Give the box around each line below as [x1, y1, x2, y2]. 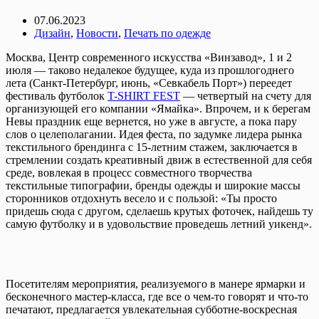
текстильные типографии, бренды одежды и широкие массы [6, 179, 300, 192]
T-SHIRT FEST [108, 89, 180, 102]
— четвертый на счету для [180, 89, 311, 102]
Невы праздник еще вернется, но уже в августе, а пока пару [6, 115, 297, 127]
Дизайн [34, 26, 70, 39]
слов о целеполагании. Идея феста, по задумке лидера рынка [6, 127, 302, 140]
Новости [76, 26, 118, 39]
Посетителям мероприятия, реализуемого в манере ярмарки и [6, 277, 305, 290]
